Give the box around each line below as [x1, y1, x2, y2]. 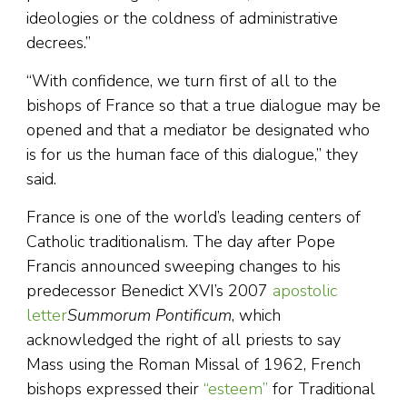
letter [26, 304, 67, 327]
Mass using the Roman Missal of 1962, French [26, 353, 361, 376]
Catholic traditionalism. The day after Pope [26, 231, 335, 253]
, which [232, 304, 281, 327]
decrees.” [26, 32, 91, 55]
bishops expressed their [26, 378, 203, 401]
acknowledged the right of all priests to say [26, 329, 341, 352]
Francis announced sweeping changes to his [26, 255, 341, 278]
